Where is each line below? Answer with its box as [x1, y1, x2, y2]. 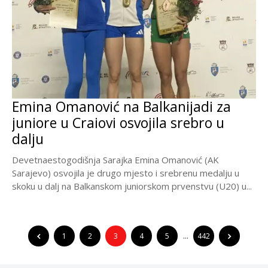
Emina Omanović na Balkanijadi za [12, 96, 231, 116]
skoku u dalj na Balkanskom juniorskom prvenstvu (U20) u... [12, 179, 252, 192]
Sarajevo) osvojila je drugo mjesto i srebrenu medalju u [12, 166, 239, 179]
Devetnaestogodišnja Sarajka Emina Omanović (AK [12, 153, 219, 166]
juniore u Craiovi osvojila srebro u [12, 112, 224, 132]
